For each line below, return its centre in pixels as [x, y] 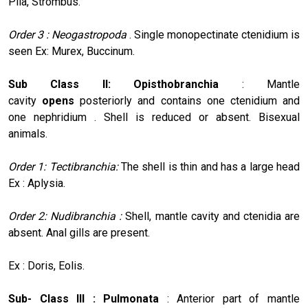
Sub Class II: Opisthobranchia [125, 84]
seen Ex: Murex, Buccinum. [71, 51]
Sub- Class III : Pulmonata [88, 298]
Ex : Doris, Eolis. [46, 265]
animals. [28, 133]
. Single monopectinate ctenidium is [214, 34]
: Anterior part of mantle [233, 298]
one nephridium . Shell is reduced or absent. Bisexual [154, 117]
